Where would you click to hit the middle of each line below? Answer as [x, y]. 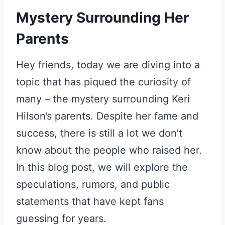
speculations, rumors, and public [93, 185]
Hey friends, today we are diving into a [108, 65]
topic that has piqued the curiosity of [103, 82]
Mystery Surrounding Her [102, 18]
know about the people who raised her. [109, 150]
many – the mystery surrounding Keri [103, 99]
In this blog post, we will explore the [102, 167]
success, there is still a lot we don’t [99, 133]
